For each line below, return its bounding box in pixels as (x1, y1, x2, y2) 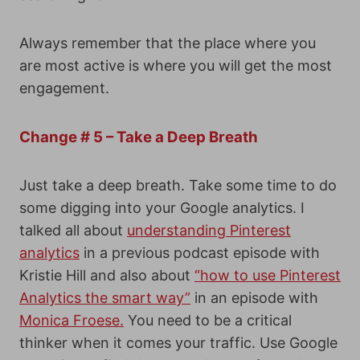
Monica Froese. (19, 312, 124, 329)
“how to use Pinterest (194, 267, 341, 284)
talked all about (19, 222, 127, 239)
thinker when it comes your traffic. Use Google (19, 334, 337, 351)
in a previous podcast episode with (80, 244, 320, 261)
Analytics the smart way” (19, 289, 190, 306)
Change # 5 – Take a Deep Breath (19, 128, 258, 146)
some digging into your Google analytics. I (19, 199, 305, 216)
